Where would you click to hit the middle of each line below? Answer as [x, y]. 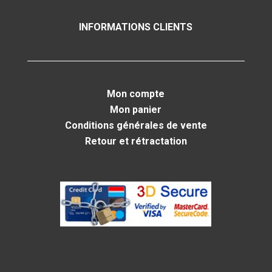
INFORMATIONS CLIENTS [136, 27]
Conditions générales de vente [136, 125]
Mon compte [136, 93]
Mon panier [136, 109]
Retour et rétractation [136, 141]
